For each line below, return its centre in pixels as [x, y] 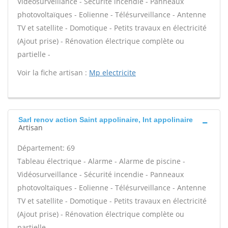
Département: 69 [46, 148]
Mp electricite [112, 73]
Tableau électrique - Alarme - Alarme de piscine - [101, 161]
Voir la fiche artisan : [53, 73]
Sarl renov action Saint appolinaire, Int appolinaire [106, 120]
